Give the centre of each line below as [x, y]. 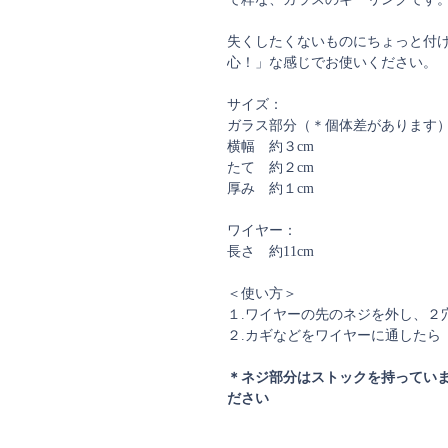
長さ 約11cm [270, 251]
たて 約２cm [270, 167]
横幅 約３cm [270, 146]
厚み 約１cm [270, 188]
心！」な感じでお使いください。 [332, 62]
